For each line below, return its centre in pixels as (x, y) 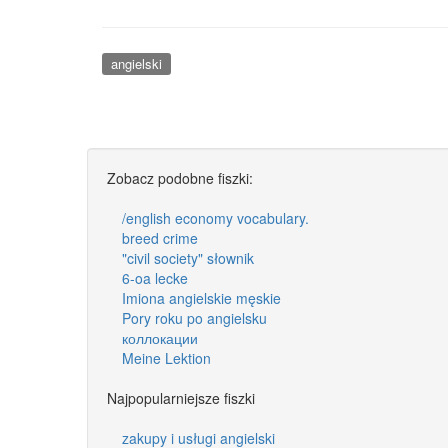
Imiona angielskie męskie (201, 297)
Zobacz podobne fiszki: (180, 177)
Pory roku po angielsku (194, 317)
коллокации (160, 337)
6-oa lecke (155, 277)
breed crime (160, 237)
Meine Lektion (166, 357)
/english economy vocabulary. (215, 217)
